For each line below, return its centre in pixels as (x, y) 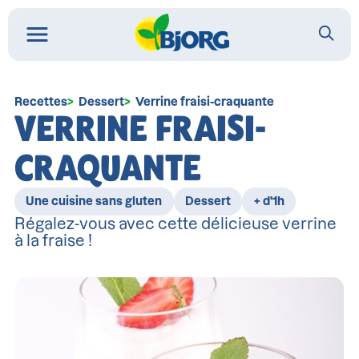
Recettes (40, 102)
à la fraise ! (53, 240)
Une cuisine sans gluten (94, 201)
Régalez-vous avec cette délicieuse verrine (175, 224)
